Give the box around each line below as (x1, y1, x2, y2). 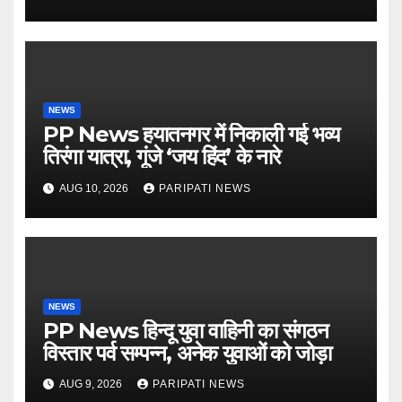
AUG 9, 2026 (57, 378, 125, 391)
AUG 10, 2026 (57, 181, 131, 195)
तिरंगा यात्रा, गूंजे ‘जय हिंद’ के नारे (42, 144, 280, 170)
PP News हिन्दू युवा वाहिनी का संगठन (42, 317, 328, 344)
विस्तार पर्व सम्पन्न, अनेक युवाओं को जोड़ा (42, 339, 331, 366)
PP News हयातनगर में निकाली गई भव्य (42, 121, 339, 148)
